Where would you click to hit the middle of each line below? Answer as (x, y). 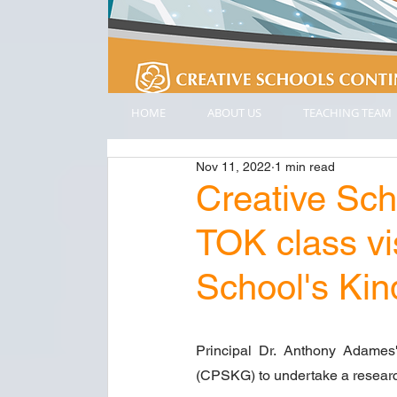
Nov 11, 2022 (234, 167)
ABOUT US (234, 113)
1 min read (305, 167)
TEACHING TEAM (347, 113)
